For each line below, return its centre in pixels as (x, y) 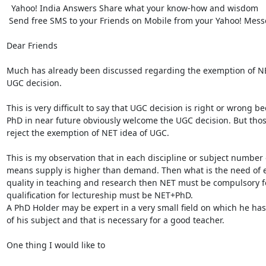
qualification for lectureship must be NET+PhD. (99, 195)
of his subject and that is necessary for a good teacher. (115, 220)
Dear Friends (32, 45)
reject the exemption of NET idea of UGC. (88, 132)
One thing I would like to (56, 245)
